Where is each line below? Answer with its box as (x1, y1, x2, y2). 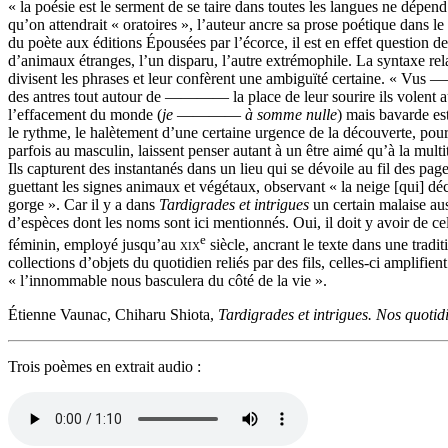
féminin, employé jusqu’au (8, 235, 180, 253)
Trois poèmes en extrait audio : (8, 357, 201, 375)
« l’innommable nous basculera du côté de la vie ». (8, 271, 327, 289)
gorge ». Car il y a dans (8, 195, 159, 213)
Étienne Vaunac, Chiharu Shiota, (8, 305, 218, 323)
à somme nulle (245, 105, 337, 123)
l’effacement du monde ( (8, 105, 162, 123)
